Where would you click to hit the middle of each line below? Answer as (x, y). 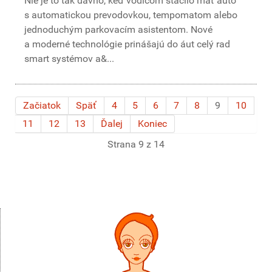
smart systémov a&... (69, 59)
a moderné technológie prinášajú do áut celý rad (127, 44)
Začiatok (42, 105)
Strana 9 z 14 (136, 144)
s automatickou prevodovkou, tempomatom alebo (131, 15)
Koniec (152, 124)
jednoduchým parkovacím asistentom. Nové (118, 29)
